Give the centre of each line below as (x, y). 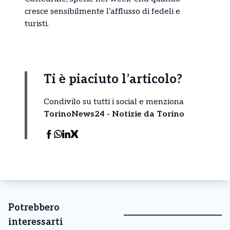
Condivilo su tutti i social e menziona (114, 102)
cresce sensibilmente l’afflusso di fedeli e (102, 11)
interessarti (36, 222)
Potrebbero (34, 207)
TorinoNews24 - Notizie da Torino (114, 114)
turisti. (37, 24)
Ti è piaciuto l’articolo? (113, 79)
